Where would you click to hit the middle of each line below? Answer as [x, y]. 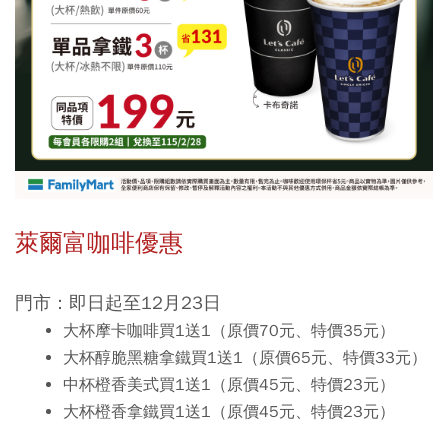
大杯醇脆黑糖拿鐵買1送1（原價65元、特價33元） [244, 358]
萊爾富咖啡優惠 [99, 243]
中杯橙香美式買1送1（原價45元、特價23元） [228, 385]
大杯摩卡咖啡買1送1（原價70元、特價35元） [228, 331]
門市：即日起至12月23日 [118, 302]
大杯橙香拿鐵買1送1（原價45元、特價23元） [228, 412]
